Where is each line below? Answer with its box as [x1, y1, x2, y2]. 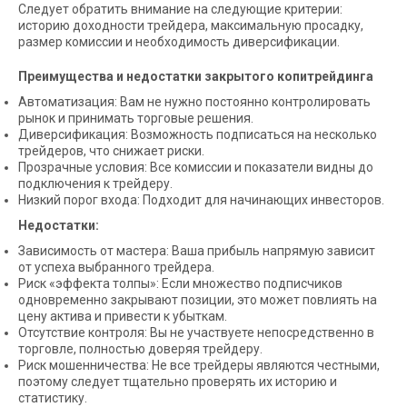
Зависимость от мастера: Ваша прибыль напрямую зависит [18, 243, 375, 258]
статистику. [18, 390, 87, 405]
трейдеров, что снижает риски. [18, 143, 204, 158]
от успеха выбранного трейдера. [18, 259, 214, 274]
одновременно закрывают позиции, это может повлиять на [18, 292, 377, 307]
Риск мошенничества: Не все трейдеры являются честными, [18, 357, 380, 372]
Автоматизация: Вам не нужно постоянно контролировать [18, 94, 371, 109]
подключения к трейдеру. [18, 175, 173, 191]
